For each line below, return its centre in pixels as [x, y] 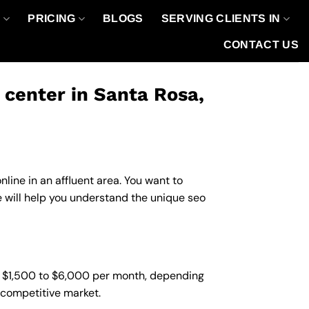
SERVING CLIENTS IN [221, 18]
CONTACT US [261, 44]
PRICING [52, 18]
